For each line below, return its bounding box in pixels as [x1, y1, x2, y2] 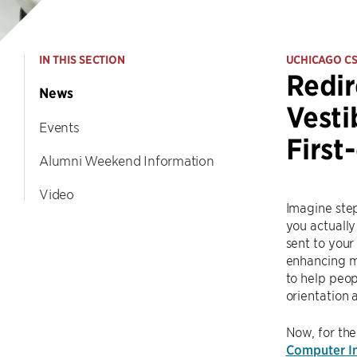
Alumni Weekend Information [39, 152, 214, 168]
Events [39, 119, 80, 135]
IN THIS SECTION [39, 53, 125, 67]
